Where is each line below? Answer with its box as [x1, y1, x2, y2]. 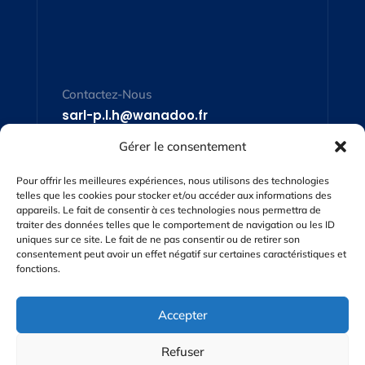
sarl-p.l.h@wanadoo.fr [61, 107, 208, 125]
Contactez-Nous [61, 86, 152, 103]
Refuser [161, 343, 204, 359]
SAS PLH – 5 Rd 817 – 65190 [61, 331, 229, 349]
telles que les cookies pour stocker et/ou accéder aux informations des [16, 189, 332, 201]
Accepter [157, 306, 208, 323]
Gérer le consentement [119, 139, 246, 154]
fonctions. [16, 262, 60, 275]
